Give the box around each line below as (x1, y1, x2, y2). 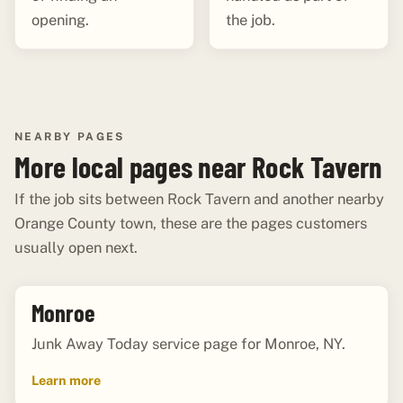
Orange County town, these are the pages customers (14, 213, 367, 232)
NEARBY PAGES (14, 130, 125, 143)
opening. (31, 10, 89, 29)
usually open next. (14, 237, 138, 256)
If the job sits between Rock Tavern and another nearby (14, 189, 384, 208)
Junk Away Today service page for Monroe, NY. (31, 335, 345, 354)
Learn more (31, 372, 101, 388)
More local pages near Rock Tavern (14, 148, 382, 184)
